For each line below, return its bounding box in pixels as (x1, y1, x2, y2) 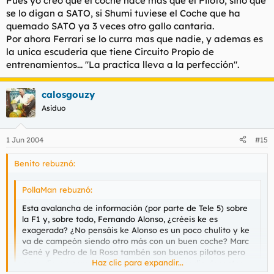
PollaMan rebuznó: (22, 185, 92, 194)
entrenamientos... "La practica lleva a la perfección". (6, 59, 239, 70)
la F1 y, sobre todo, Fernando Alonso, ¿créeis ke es (22, 214, 218, 224)
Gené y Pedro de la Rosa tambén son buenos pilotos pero (22, 247, 245, 257)
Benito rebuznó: (14, 158, 75, 168)
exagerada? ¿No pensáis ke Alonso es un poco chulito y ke (22, 225, 250, 235)
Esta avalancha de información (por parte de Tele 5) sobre (22, 203, 248, 213)
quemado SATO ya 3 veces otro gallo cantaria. (6, 20, 214, 32)
